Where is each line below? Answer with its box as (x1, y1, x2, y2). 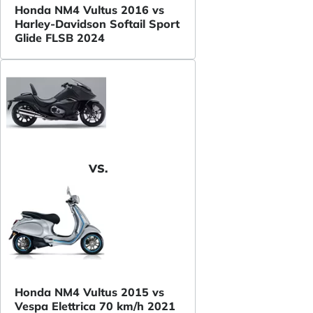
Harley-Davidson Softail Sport (15, 17, 180, 31)
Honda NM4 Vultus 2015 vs (15, 285, 164, 300)
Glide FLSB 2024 (15, 31, 105, 45)
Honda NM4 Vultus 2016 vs (15, 3, 164, 17)
